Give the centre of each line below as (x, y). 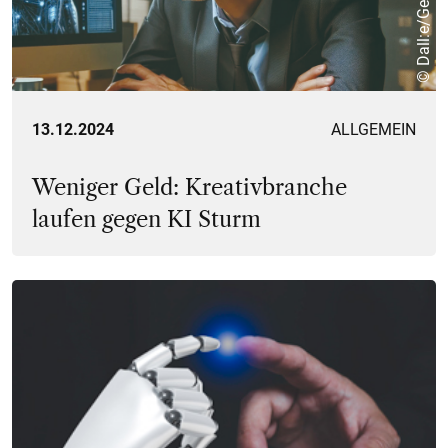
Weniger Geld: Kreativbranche (189, 188)
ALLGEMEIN (373, 130)
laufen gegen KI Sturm (146, 220)
